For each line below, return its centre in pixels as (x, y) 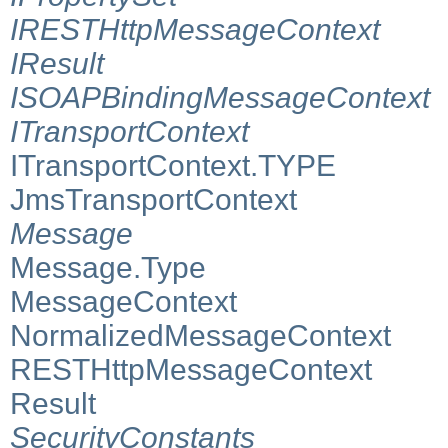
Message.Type (108, 267)
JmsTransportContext (153, 199)
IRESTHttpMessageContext (195, 29)
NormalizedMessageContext (200, 335)
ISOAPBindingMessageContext (220, 97)
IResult (57, 63)
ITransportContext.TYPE (173, 165)
